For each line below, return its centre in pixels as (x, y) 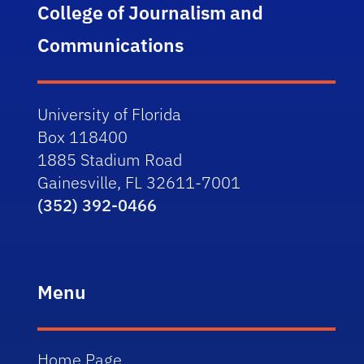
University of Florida (110, 115)
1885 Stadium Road (110, 160)
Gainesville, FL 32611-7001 (139, 183)
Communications (111, 45)
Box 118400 (83, 137)
